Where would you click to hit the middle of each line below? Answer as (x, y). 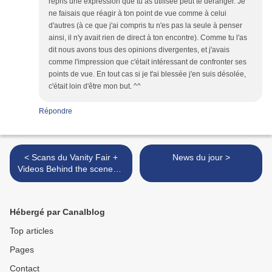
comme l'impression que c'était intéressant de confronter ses (148, 62)
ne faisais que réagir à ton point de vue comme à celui (138, 14)
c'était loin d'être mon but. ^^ (95, 87)
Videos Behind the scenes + (71, 169)
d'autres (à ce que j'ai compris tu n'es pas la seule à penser (145, 26)
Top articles (32, 231)
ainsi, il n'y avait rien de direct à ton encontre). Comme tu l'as (148, 38)
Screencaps (71, 181)
